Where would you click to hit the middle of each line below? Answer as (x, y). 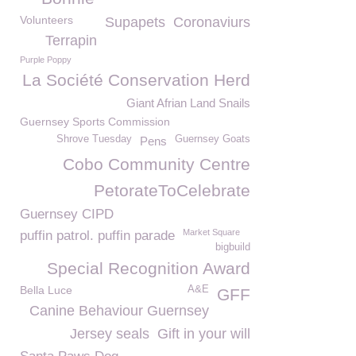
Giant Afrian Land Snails (188, 103)
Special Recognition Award (149, 268)
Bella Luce (46, 290)
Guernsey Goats (213, 139)
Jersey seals (110, 334)
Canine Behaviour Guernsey (119, 311)
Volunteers (46, 20)
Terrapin (71, 41)
